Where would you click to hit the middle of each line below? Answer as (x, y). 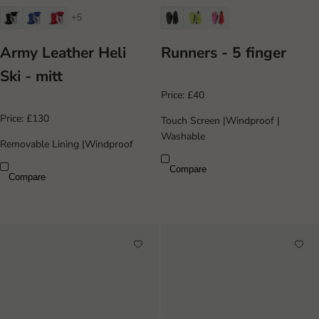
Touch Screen (192, 120)
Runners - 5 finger (224, 53)
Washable (183, 136)
